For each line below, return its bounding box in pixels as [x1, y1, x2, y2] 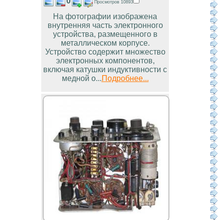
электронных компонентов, [55, 56, 155, 65]
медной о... [61, 74, 102, 83]
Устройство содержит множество [45, 48, 165, 56]
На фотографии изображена [53, 12, 157, 21]
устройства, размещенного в [53, 30, 158, 39]
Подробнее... [101, 74, 149, 83]
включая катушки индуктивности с [43, 65, 167, 74]
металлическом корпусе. [60, 39, 150, 48]
